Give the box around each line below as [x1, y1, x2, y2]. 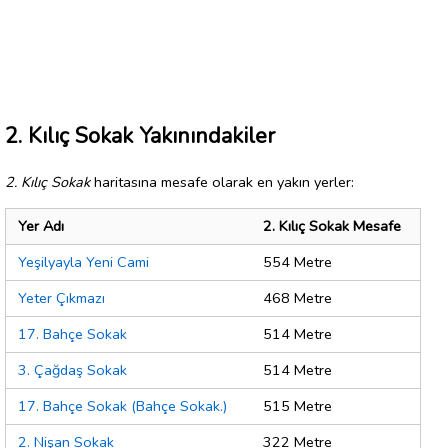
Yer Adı [18, 216, 64, 237]
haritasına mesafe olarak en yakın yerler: [90, 171, 354, 192]
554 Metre [263, 252, 332, 273]
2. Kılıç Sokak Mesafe [263, 216, 401, 237]
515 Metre [263, 396, 332, 417]
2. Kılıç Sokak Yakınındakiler [5, 120, 275, 151]
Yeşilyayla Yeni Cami [18, 252, 149, 273]
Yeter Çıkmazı [18, 288, 105, 309]
